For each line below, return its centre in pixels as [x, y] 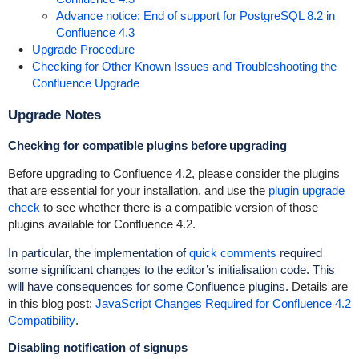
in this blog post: [51, 303]
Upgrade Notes [54, 115]
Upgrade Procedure [83, 49]
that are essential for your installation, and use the [138, 190]
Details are [318, 286]
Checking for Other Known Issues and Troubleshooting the [184, 66]
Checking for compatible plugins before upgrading [147, 145]
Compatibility [41, 320]
